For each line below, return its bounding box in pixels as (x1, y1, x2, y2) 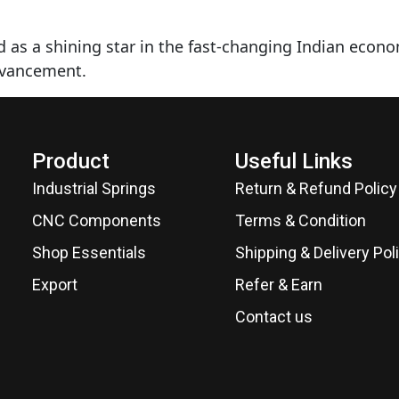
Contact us (235, 307, 313, 327)
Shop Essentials (32, 243, 146, 263)
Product (32, 149, 110, 175)
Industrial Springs (32, 179, 156, 199)
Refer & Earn (235, 275, 322, 295)
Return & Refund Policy (235, 179, 397, 199)
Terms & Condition (235, 211, 366, 231)
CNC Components (32, 211, 161, 231)
